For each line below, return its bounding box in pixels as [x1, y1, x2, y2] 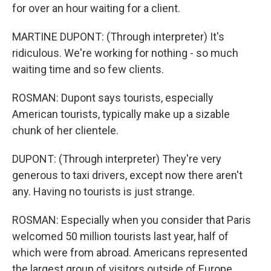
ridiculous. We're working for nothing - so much [12, 47, 238, 59]
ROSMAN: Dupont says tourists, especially [12, 91, 214, 104]
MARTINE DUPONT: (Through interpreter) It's [12, 30, 224, 43]
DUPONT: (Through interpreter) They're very [12, 152, 221, 165]
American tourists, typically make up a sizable [12, 108, 230, 120]
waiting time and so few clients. [12, 63, 164, 76]
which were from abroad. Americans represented [12, 246, 247, 259]
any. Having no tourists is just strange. [12, 185, 195, 198]
